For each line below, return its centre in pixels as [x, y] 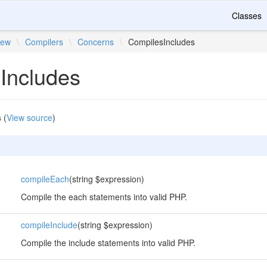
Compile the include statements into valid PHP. [108, 243]
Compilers [44, 42]
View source [29, 117]
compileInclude [49, 225]
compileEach [45, 179]
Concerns [96, 42]
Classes [247, 15]
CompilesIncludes [162, 42]
